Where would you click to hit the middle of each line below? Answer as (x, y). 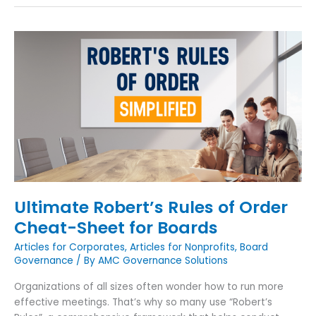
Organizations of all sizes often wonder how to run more (149, 286)
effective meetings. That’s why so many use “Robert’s (143, 302)
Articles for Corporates (69, 248)
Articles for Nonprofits (182, 248)
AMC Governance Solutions (163, 261)
